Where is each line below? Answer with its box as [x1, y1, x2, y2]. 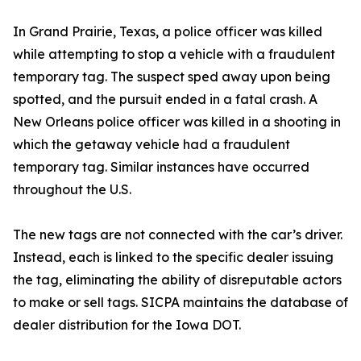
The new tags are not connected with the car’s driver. [13, 226, 342, 243]
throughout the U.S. [13, 181, 131, 198]
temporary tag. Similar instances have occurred [13, 159, 309, 176]
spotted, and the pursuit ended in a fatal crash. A [13, 91, 317, 108]
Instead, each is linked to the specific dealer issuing [13, 249, 334, 266]
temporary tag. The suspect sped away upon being [13, 68, 330, 85]
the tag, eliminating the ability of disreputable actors [13, 272, 342, 288]
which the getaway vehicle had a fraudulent [13, 136, 290, 153]
